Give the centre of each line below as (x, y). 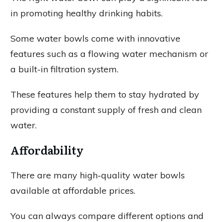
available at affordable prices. (73, 191)
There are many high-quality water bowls (98, 175)
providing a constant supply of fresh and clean (106, 110)
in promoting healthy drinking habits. (86, 13)
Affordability (47, 150)
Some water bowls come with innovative (95, 38)
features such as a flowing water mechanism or (109, 54)
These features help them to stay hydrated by (105, 94)
